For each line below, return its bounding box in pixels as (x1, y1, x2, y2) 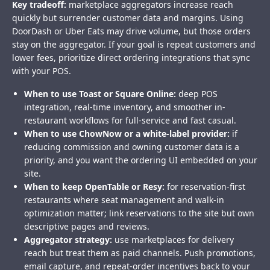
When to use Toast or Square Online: (24, 88, 176, 100)
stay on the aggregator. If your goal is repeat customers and (12, 39, 256, 51)
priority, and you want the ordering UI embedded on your (24, 154, 257, 166)
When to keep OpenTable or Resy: (24, 181, 165, 193)
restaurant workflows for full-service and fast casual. (24, 115, 236, 127)
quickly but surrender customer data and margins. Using (12, 12, 243, 24)
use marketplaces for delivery (112, 234, 234, 246)
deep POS (176, 88, 218, 100)
